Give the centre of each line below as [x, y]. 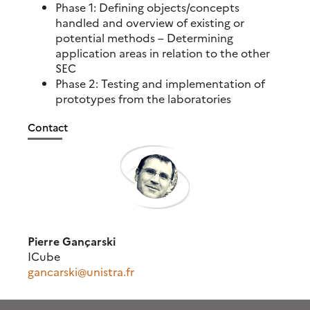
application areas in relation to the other [163, 52]
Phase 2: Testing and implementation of [160, 83]
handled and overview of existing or [150, 22]
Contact [48, 127]
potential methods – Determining [144, 37]
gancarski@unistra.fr [81, 271]
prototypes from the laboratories [143, 98]
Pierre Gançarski [72, 240]
